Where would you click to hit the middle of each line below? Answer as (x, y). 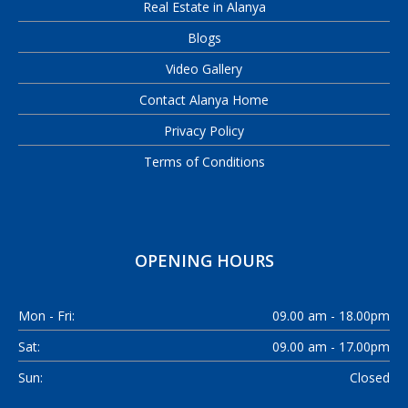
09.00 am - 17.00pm (331, 346)
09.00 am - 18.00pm (331, 315)
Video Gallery (204, 68)
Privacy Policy (204, 130)
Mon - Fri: (46, 315)
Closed (370, 377)
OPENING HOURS (204, 260)
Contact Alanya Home (204, 99)
